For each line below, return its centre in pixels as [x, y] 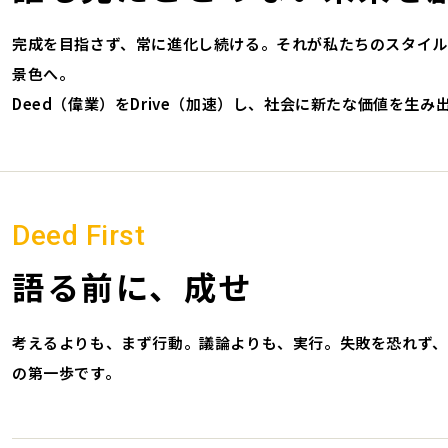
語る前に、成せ [132, 286]
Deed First [79, 235]
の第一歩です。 [66, 372]
